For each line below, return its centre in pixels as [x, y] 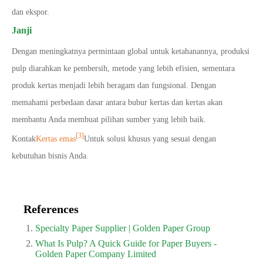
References [51, 209]
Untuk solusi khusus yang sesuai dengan [150, 139]
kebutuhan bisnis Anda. [50, 156]
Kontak [24, 139]
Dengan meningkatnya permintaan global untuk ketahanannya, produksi [131, 52]
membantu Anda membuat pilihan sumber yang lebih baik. [109, 120]
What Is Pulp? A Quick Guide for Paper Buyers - [126, 243]
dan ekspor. [31, 12]
